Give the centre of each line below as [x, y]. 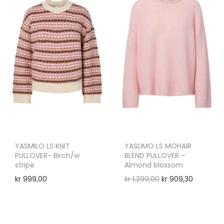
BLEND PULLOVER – [155, 155]
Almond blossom [154, 165]
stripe [25, 165]
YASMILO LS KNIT [42, 146]
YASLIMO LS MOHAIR [158, 146]
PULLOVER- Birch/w [47, 155]
